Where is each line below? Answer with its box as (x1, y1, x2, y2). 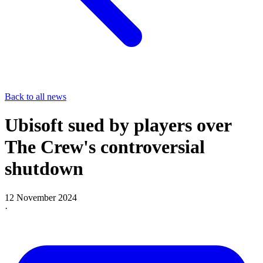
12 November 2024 (5, 192, 77, 203)
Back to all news (5, 92, 66, 102)
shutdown (5, 158, 83, 180)
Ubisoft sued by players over (5, 114, 231, 136)
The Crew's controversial (5, 136, 205, 158)
